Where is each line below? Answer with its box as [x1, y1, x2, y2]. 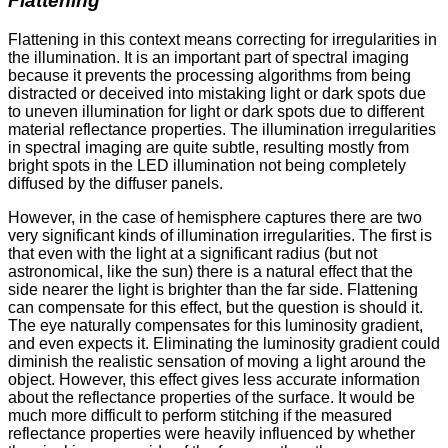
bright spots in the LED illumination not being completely [8, 156, 406, 174]
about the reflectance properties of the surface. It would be [8, 388, 415, 406]
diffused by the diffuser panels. [8, 174, 223, 192]
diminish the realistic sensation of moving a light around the [8, 352, 426, 370]
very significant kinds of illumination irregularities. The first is [8, 226, 432, 244]
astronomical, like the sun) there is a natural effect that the [8, 262, 413, 280]
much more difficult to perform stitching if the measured [8, 406, 392, 424]
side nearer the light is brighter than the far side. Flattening [8, 280, 418, 298]
